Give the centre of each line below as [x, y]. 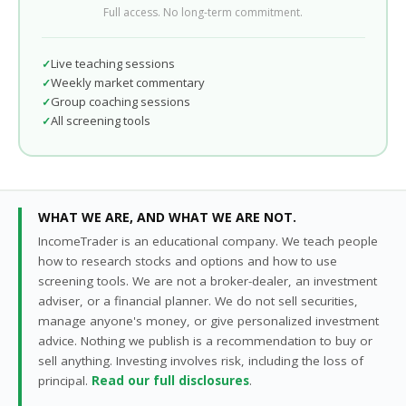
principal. [65, 381]
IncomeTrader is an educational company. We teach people [208, 241]
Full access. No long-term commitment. [203, 12]
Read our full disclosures [170, 381]
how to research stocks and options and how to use [188, 261]
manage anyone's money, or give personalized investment [208, 321]
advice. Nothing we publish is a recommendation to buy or [205, 341]
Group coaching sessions [120, 101]
